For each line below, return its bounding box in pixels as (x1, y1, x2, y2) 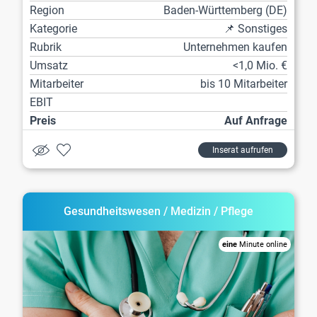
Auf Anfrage (224, 113, 287, 127)
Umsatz (30, 58, 68, 72)
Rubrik (30, 40, 62, 54)
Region (30, 3, 64, 17)
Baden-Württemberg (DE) (163, 3, 287, 17)
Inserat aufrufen (212, 144, 273, 155)
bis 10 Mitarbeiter (200, 76, 287, 91)
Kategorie (30, 21, 77, 35)
